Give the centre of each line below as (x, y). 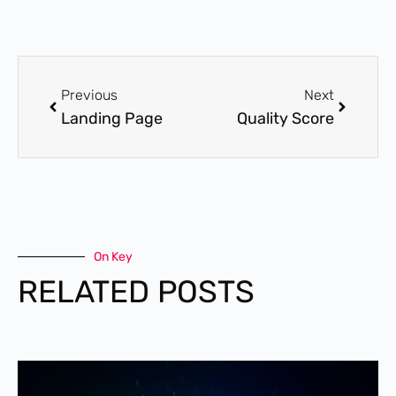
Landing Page (112, 118)
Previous (89, 95)
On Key (113, 256)
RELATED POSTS (136, 291)
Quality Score (286, 118)
